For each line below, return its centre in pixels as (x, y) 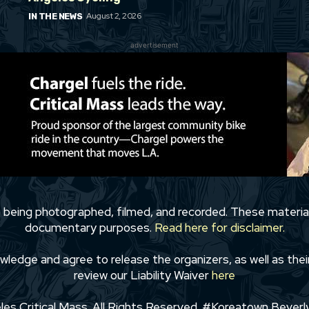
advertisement (154, 44)
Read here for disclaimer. (219, 227)
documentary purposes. (89, 227)
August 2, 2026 (114, 16)
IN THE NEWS (56, 16)
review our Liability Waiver (141, 275)
